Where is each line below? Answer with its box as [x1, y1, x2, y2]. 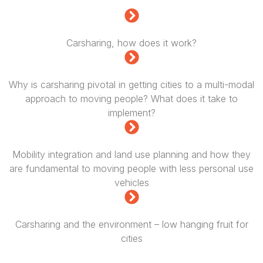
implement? [107, 107, 156, 119]
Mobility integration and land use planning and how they [12, 149, 251, 161]
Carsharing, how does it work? [66, 37, 197, 49]
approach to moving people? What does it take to [25, 93, 238, 105]
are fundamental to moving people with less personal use [9, 163, 254, 175]
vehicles [114, 177, 149, 189]
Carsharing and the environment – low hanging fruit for [15, 218, 248, 231]
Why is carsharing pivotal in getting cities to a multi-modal [9, 79, 254, 91]
